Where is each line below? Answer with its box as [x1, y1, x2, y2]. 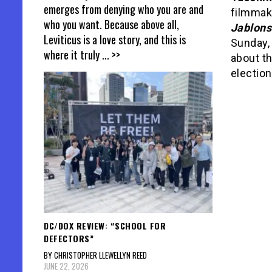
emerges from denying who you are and [44, 1, 203, 18]
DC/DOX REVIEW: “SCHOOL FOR [44, 219, 166, 232]
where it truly [44, 47, 102, 63]
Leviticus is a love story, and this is [44, 32, 186, 48]
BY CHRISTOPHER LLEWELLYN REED [44, 248, 147, 261]
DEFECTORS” [44, 231, 93, 245]
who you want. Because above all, [44, 16, 179, 33]
